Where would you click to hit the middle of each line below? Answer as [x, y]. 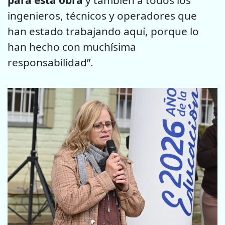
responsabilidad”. [50, 62]
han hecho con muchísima [72, 46]
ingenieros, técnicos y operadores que [102, 15]
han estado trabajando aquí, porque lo [103, 31]
